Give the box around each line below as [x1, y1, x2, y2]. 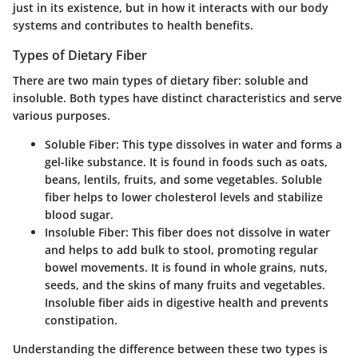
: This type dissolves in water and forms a [116, 136, 342, 152]
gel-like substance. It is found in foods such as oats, [45, 153, 328, 169]
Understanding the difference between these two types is [13, 340, 328, 356]
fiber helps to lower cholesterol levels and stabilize [45, 189, 323, 205]
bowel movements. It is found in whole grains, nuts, [45, 259, 328, 275]
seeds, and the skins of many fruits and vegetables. [45, 276, 325, 292]
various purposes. [13, 107, 110, 123]
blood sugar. [45, 206, 113, 222]
